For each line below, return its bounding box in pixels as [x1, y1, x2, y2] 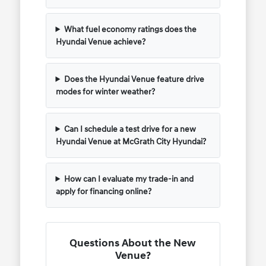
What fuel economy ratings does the [64, 24, 197, 34]
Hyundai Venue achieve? [55, 36, 145, 47]
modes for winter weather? [55, 86, 155, 97]
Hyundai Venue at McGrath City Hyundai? [55, 136, 206, 147]
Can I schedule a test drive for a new [64, 123, 197, 134]
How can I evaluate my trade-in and [64, 173, 194, 184]
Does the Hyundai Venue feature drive [64, 74, 205, 84]
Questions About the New [69, 236, 197, 250]
